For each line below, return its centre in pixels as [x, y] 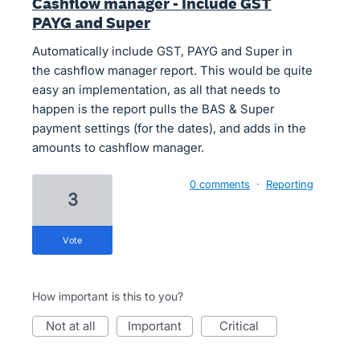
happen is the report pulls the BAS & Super [153, 109]
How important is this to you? [108, 296]
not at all [75, 326]
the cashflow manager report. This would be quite [172, 70]
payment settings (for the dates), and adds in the [169, 128]
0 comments [220, 184]
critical [243, 326]
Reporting [290, 184]
